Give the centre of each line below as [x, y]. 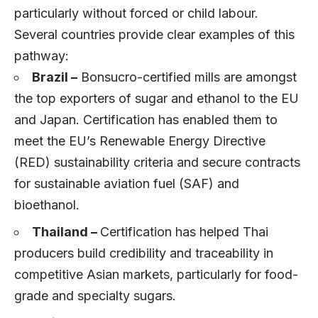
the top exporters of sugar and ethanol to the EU [157, 98]
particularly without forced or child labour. [138, 13]
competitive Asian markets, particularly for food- [156, 274]
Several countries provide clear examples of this [154, 34]
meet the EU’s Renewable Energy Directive [140, 141]
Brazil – [55, 77]
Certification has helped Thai [184, 231]
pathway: [43, 55]
